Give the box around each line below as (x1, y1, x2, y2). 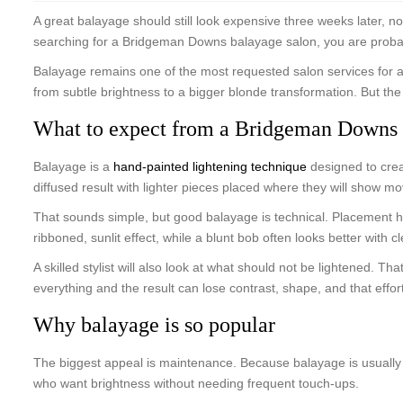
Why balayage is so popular (33, 313, 275, 336)
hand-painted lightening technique (113, 159, 307, 174)
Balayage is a (33, 159, 113, 174)
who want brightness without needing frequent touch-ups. (33, 376, 359, 390)
